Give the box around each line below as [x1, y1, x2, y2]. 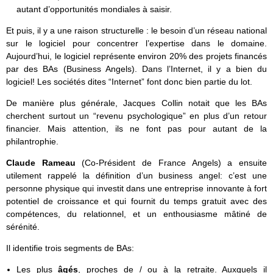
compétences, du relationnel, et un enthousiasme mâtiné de [6, 208, 267, 219]
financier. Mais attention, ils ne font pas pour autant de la [6, 123, 267, 133]
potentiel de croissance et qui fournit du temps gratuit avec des [6, 196, 267, 206]
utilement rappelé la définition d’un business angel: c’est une [6, 170, 267, 180]
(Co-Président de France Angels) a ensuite [82, 157, 268, 168]
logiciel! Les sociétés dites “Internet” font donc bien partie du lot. [6, 76, 252, 87]
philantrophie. [6, 136, 58, 146]
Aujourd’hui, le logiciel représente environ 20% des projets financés [6, 51, 267, 61]
